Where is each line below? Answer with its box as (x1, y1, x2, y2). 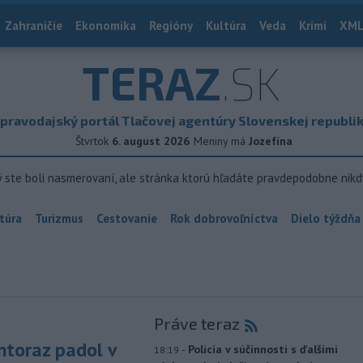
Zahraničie (5, 18, 62, 33)
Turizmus (35, 211, 83, 226)
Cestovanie (96, 211, 157, 226)
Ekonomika (75, 18, 136, 33)
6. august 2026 (111, 134, 190, 148)
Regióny (149, 18, 193, 33)
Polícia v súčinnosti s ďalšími (187, 342, 338, 357)
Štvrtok (75, 134, 109, 148)
